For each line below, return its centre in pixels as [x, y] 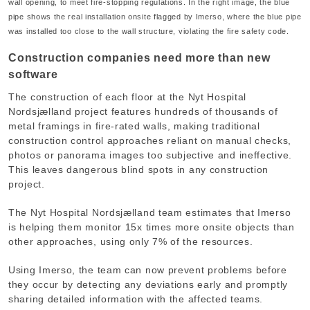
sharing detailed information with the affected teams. [136, 299]
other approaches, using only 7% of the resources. [131, 241]
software [33, 74]
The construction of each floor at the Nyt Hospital [128, 97]
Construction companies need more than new [139, 57]
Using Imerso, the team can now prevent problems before [148, 270]
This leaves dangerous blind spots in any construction [139, 169]
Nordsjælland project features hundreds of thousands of [143, 111]
